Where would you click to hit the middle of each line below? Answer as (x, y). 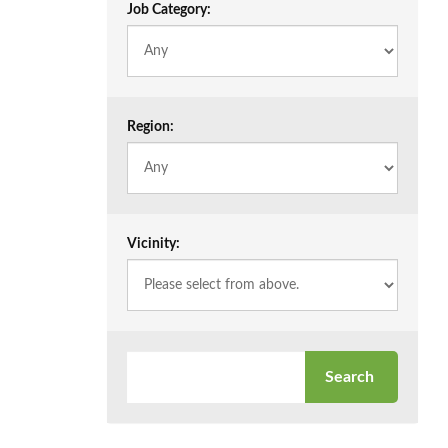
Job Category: (169, 10)
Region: (150, 127)
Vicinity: (153, 244)
